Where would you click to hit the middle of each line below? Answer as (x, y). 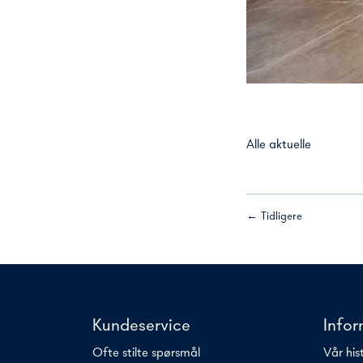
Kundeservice (141, 327)
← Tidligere (274, 217)
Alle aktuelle (279, 145)
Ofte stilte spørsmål (146, 354)
